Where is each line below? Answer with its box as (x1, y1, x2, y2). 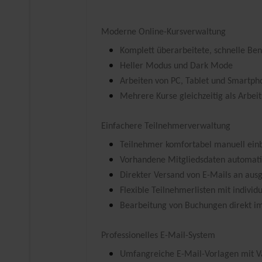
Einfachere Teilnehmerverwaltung (101, 122, 230, 131)
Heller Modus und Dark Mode (120, 61, 233, 71)
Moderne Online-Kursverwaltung (101, 27, 226, 37)
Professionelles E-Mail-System (101, 231, 215, 240)
